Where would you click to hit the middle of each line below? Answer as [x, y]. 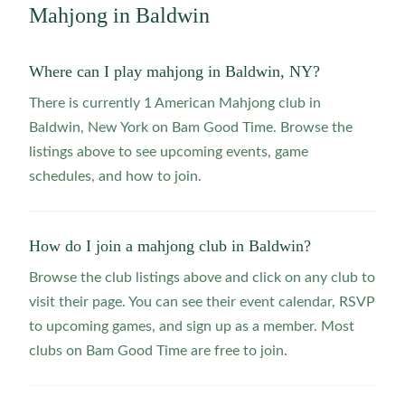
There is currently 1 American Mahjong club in [175, 103]
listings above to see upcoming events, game [169, 152]
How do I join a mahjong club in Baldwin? [170, 246]
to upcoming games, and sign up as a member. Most [192, 326]
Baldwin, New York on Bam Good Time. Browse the [191, 127]
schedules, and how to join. [115, 176]
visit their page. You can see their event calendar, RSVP [202, 302]
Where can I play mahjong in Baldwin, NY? [174, 71]
